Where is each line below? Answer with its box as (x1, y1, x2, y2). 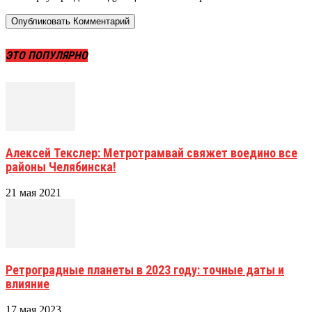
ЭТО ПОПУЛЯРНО (6, 48, 88, 62)
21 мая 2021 (6, 186, 61, 198)
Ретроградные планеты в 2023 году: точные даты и (6, 262, 284, 277)
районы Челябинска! (6, 159, 116, 174)
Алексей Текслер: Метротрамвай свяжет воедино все (6, 145, 297, 160)
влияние (6, 276, 49, 291)
